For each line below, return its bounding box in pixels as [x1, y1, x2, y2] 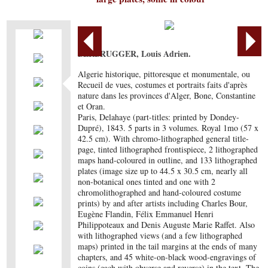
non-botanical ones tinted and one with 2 [78, 176, 216, 187]
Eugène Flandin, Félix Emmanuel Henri [78, 208, 214, 220]
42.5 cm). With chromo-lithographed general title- [78, 133, 249, 144]
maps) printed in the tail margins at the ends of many [78, 240, 258, 252]
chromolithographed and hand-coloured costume [78, 187, 242, 198]
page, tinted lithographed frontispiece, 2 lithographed [78, 144, 258, 155]
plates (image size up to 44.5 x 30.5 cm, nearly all [78, 165, 248, 176]
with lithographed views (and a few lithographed [78, 230, 243, 241]
